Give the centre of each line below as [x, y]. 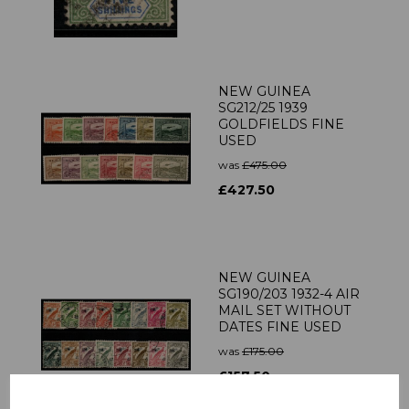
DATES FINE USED [280, 327]
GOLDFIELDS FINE [281, 125]
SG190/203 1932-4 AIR [289, 294]
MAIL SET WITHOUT [284, 311]
